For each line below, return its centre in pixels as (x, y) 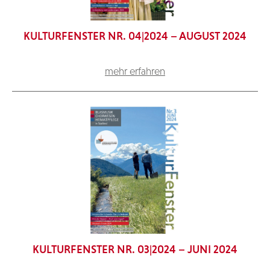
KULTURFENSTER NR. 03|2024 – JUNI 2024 (135, 249)
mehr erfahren (135, 71)
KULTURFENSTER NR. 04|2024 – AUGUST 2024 (135, 36)
